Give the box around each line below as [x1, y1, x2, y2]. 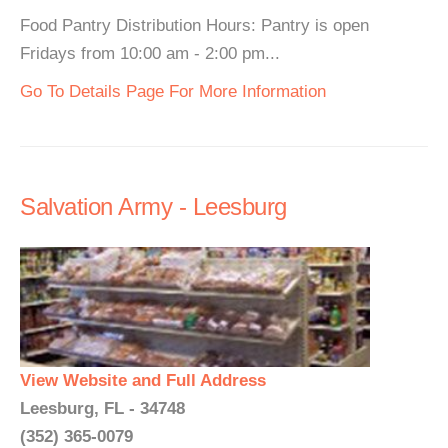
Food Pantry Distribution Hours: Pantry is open [20, 16, 369, 35]
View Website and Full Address [20, 371, 266, 390]
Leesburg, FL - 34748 [20, 399, 185, 418]
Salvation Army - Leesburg [20, 193, 287, 220]
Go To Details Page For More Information [20, 82, 326, 101]
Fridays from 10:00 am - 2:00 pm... [20, 44, 280, 63]
